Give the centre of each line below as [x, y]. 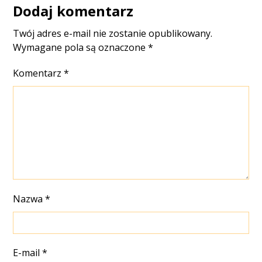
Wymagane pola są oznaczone [81, 47]
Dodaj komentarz [73, 11]
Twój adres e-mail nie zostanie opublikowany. [113, 33]
